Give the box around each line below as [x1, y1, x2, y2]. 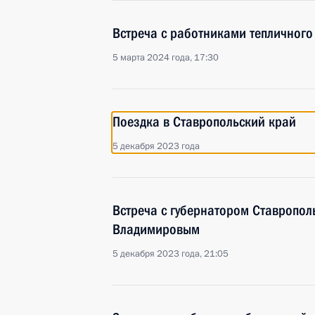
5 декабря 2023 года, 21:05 [112, 247, 229, 260]
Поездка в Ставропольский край [112, 113, 296, 130]
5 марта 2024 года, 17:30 [112, 51, 219, 64]
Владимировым [112, 221, 200, 238]
